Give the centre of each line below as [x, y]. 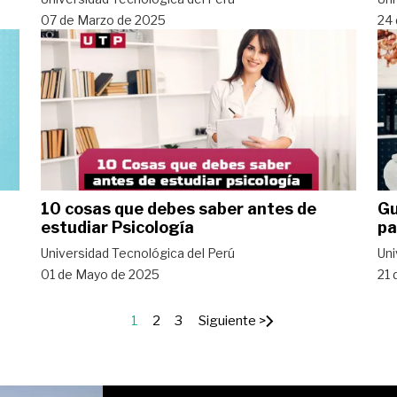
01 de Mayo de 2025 [100, 274]
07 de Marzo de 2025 [103, 19]
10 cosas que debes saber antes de [179, 208]
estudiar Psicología [117, 227]
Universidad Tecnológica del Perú [138, 253]
